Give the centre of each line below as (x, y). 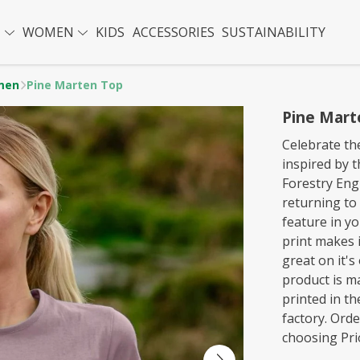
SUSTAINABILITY (274, 32)
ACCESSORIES (173, 32)
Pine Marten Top (75, 85)
